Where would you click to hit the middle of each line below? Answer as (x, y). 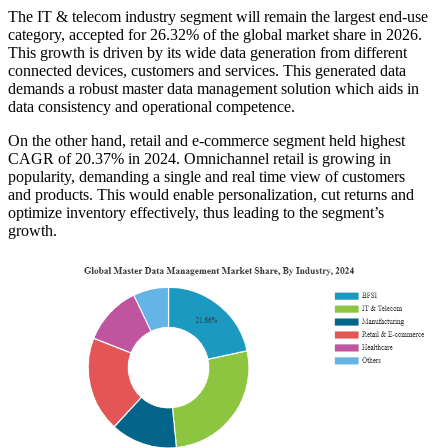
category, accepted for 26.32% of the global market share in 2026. (215, 34)
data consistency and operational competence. (151, 106)
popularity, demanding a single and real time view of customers (206, 176)
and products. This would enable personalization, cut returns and (211, 194)
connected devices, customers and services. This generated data (207, 70)
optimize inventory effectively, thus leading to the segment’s (196, 212)
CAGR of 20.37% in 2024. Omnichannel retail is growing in (199, 158)
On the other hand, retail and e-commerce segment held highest (206, 140)
